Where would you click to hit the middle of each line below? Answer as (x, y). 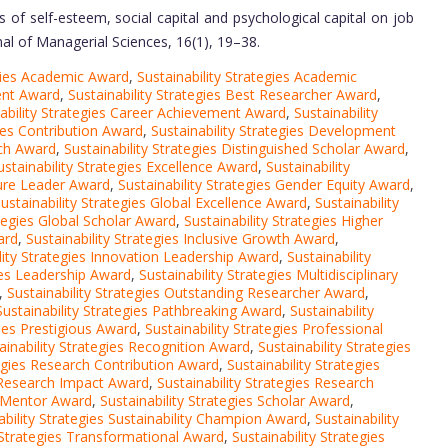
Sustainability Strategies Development (273, 131)
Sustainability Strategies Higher (283, 221)
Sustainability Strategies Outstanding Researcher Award (186, 293)
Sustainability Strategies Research (265, 383)
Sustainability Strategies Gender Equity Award (264, 185)
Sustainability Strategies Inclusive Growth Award (180, 239)
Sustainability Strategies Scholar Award (225, 401)
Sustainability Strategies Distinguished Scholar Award (234, 149)
